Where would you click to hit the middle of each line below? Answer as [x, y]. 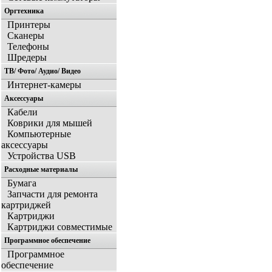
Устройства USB [42, 156]
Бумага [22, 183]
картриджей [26, 205]
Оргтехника [24, 11]
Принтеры [29, 25]
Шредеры [27, 58]
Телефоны [28, 47]
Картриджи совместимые [60, 227]
